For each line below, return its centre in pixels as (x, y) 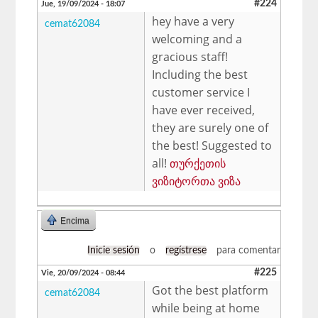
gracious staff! (190, 56)
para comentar (247, 250)
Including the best (200, 74)
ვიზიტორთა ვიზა (197, 181)
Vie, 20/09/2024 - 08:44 (83, 273)
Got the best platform (210, 290)
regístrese (186, 250)
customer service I (201, 92)
